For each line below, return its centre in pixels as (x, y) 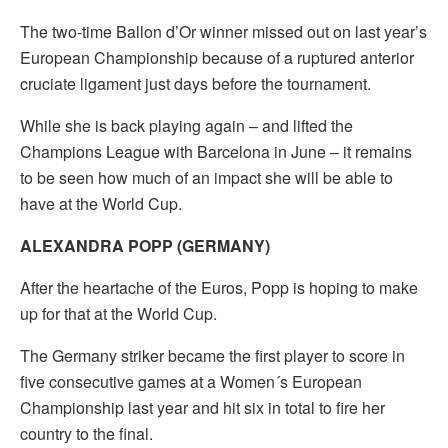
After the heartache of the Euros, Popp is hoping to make (219, 287)
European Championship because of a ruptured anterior (217, 57)
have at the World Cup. (101, 203)
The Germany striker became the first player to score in (212, 355)
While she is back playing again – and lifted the (186, 125)
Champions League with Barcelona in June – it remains (216, 151)
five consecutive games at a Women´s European (191, 381)
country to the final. (86, 433)
